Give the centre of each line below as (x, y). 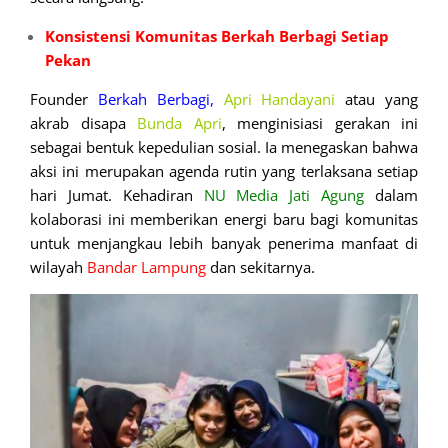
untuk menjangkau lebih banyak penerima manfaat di (224, 243)
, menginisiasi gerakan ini (319, 123)
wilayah (58, 267)
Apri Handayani (279, 99)
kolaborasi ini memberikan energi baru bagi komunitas (224, 219)
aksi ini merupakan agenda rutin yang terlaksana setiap (224, 171)
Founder (64, 99)
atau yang (377, 99)
